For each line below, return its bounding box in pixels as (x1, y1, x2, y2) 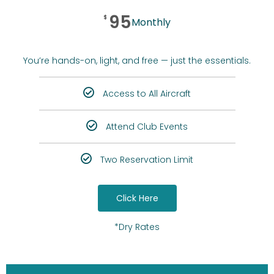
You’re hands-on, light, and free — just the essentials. (23, 54, 251, 67)
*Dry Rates (114, 221, 160, 234)
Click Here (116, 192, 158, 205)
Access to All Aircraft (103, 87, 191, 100)
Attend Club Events (106, 120, 188, 133)
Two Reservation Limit (100, 154, 193, 166)
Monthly (131, 15, 171, 30)
